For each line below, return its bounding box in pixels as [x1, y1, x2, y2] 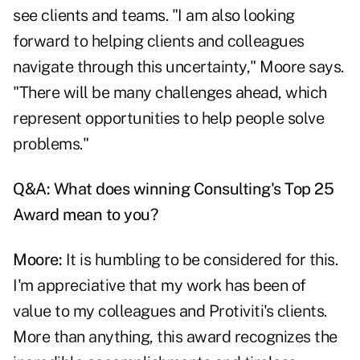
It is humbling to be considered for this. [62, 250, 337, 270]
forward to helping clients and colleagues [13, 31, 305, 51]
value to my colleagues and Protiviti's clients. [13, 301, 327, 321]
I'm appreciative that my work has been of [13, 276, 306, 296]
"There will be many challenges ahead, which [13, 83, 327, 103]
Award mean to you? [13, 205, 157, 225]
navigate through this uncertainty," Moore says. [13, 57, 344, 77]
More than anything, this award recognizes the [13, 327, 337, 347]
